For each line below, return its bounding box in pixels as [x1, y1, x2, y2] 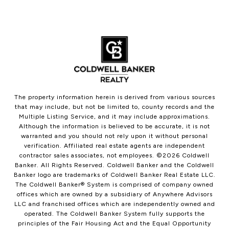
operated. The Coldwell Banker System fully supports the [24, 210, 205, 217]
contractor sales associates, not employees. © [19, 151, 163, 159]
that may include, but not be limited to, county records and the [14, 103, 215, 110]
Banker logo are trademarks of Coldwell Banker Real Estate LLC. [13, 171, 216, 178]
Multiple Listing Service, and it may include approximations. [19, 112, 210, 120]
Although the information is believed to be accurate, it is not [19, 122, 210, 130]
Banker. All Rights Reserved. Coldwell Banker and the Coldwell [15, 161, 214, 169]
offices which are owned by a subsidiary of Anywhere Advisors [16, 190, 213, 198]
